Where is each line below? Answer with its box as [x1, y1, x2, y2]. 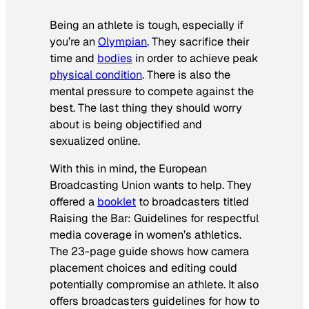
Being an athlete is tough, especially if [50, 17, 243, 32]
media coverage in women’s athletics [50, 228, 239, 243]
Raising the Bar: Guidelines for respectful [50, 211, 259, 226]
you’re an [50, 34, 98, 49]
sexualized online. [50, 133, 143, 148]
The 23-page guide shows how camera [50, 244, 249, 259]
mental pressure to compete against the [50, 83, 254, 99]
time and [50, 50, 97, 66]
